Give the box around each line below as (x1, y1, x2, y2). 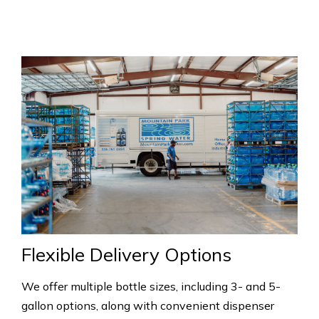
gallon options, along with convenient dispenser (21, 298, 274, 313)
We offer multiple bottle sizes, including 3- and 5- (21, 279, 281, 294)
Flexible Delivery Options (21, 243, 231, 267)
